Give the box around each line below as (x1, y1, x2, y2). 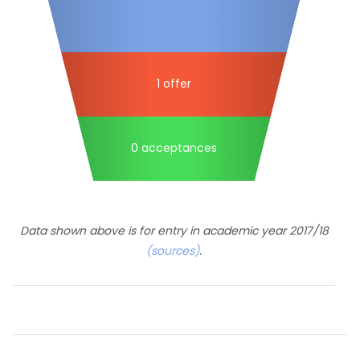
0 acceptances (131, 139, 217, 156)
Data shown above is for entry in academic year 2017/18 (19, 223, 329, 239)
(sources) (146, 243, 199, 259)
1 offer (157, 75, 191, 92)
